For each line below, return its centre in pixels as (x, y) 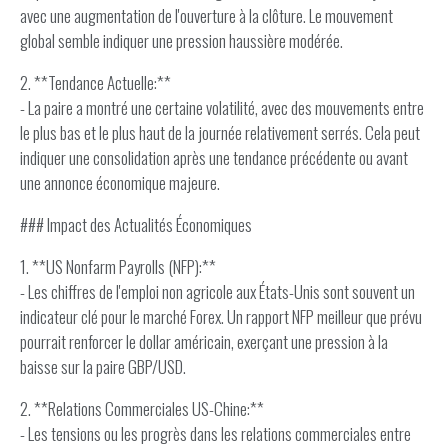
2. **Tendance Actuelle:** (95, 82)
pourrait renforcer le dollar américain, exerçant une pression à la (204, 341)
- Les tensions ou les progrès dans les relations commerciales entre (215, 433)
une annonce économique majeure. (120, 182)
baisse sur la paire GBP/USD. (103, 366)
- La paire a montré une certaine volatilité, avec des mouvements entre (222, 107)
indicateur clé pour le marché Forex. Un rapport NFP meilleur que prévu (221, 316)
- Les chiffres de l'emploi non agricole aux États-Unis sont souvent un (217, 291)
